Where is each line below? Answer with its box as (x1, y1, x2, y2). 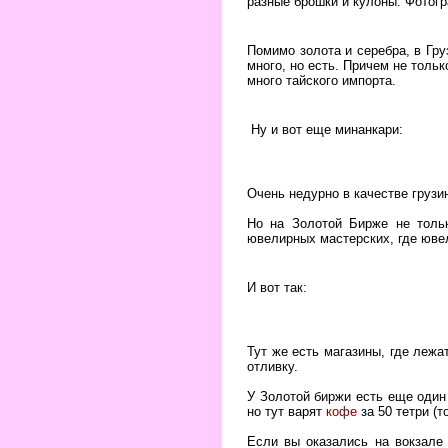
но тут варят (247, 404, 326, 419)
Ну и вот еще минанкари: (247, 122, 403, 137)
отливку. (247, 359, 298, 374)
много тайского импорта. (247, 73, 396, 88)
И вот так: (247, 280, 307, 295)
